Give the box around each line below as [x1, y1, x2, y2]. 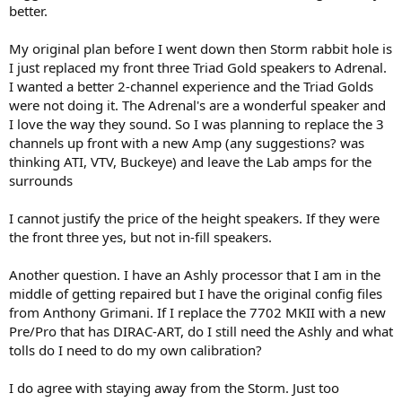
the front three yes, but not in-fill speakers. [9, 228, 272, 247]
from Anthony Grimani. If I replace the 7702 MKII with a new [9, 303, 386, 322]
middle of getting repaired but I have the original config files [9, 284, 382, 303]
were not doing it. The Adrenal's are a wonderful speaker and [9, 96, 386, 115]
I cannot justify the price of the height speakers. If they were [9, 209, 380, 228]
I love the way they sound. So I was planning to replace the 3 [9, 115, 384, 134]
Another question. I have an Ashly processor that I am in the [9, 266, 380, 284]
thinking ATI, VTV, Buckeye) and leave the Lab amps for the [9, 153, 371, 171]
